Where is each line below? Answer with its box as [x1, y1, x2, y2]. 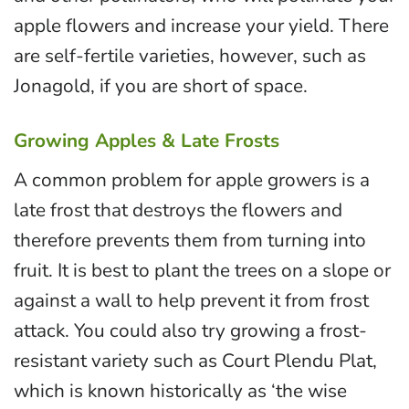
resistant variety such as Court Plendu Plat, [14, 347, 377, 373]
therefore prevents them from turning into [14, 226, 366, 253]
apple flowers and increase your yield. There [14, 12, 389, 38]
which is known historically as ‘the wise [14, 377, 347, 404]
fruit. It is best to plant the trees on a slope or [14, 257, 391, 283]
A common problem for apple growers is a [14, 166, 370, 193]
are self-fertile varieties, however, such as [14, 42, 366, 68]
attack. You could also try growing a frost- [14, 317, 367, 343]
